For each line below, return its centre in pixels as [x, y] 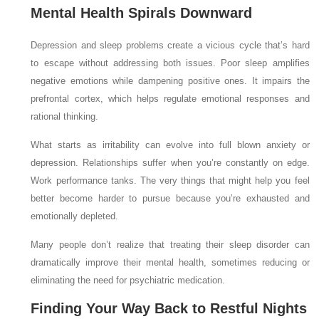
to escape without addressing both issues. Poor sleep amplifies [170, 63]
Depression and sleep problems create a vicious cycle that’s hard [170, 45]
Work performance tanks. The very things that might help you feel [170, 181]
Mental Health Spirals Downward [142, 13]
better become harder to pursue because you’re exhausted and [170, 198]
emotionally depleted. [75, 216]
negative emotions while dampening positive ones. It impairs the [170, 81]
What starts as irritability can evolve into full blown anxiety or [170, 145]
